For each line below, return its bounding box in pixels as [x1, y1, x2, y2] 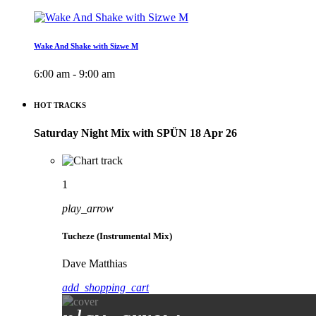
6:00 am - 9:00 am [34, 67, 115, 80]
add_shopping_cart [62, 281, 149, 294]
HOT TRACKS [34, 100, 86, 109]
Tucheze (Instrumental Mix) [62, 230, 172, 241]
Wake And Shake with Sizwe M [34, 41, 138, 50]
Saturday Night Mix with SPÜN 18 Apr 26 [34, 126, 237, 139]
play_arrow [62, 202, 114, 214]
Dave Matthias [62, 257, 127, 270]
